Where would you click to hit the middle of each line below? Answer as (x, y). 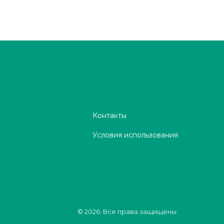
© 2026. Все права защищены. (128, 211)
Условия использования (135, 135)
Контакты (109, 115)
